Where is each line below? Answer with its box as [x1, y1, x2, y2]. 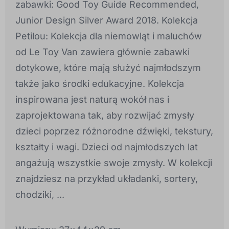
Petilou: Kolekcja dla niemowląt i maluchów [15, 31, 202, 42]
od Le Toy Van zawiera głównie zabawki [15, 47, 190, 58]
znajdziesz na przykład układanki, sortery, [15, 173, 198, 185]
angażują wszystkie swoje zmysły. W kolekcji [15, 157, 212, 169]
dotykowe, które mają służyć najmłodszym [15, 62, 201, 74]
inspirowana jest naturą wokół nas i [15, 94, 169, 105]
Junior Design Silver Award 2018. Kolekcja [15, 15, 198, 26]
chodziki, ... [15, 189, 64, 200]
